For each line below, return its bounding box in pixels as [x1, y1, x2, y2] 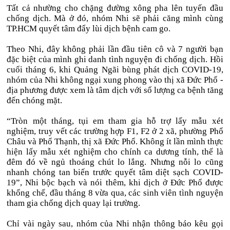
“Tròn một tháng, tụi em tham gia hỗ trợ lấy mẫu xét [7, 116, 223, 126]
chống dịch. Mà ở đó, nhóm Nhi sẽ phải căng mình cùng [7, 13, 223, 23]
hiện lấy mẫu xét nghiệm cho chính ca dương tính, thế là [7, 147, 223, 157]
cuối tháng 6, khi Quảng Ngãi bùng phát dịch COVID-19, [7, 65, 223, 74]
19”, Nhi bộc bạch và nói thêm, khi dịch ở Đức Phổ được [7, 178, 223, 187]
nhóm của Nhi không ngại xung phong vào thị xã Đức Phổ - [7, 75, 223, 85]
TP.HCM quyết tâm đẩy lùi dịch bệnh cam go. [7, 24, 171, 33]
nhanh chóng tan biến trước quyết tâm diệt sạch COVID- [7, 167, 223, 177]
